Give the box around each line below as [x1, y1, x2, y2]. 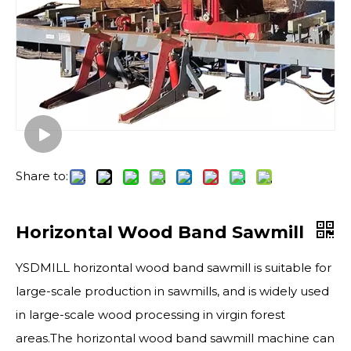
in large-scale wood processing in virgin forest [16, 307, 285, 322]
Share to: [16, 168, 68, 183]
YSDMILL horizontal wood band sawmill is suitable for [16, 260, 331, 275]
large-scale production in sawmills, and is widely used [16, 284, 329, 299]
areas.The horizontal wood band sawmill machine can [16, 331, 335, 346]
